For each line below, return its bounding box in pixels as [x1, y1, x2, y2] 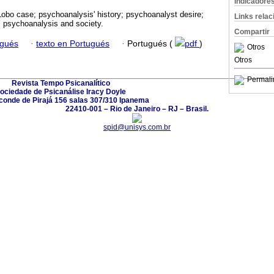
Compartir [234, 28, 270, 36]
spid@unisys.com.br [103, 122, 171, 131]
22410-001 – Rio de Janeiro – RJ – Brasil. [65, 104, 209, 113]
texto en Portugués [36, 39, 109, 48]
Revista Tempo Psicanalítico [11, 78, 110, 87]
